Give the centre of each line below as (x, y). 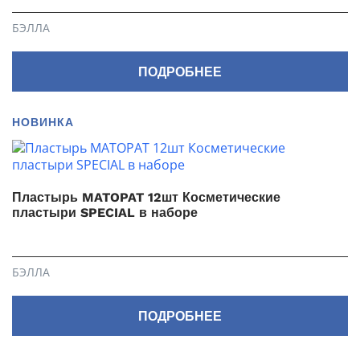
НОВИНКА (43, 122)
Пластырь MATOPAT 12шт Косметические (146, 197)
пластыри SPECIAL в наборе (105, 213)
